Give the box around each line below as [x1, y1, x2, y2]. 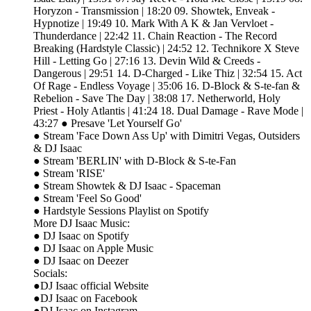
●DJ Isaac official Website [33, 279, 149, 292]
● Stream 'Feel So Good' [33, 192, 142, 204]
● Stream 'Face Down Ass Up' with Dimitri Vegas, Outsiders [33, 129, 300, 142]
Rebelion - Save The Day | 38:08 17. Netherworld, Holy [33, 92, 280, 104]
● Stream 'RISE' [33, 167, 105, 179]
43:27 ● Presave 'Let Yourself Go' [33, 117, 182, 129]
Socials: [33, 267, 67, 279]
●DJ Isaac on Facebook [33, 292, 137, 304]
